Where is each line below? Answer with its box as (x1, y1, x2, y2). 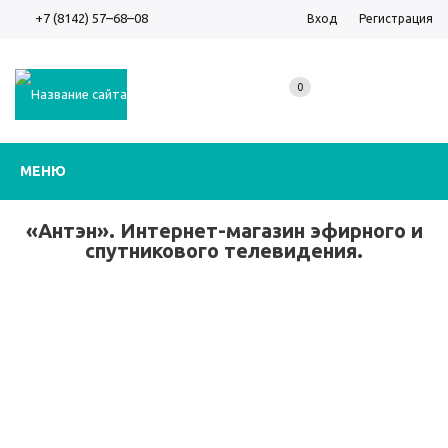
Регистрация (359, 12, 433, 25)
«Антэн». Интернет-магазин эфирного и (25, 219, 423, 242)
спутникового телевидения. (85, 239, 363, 262)
